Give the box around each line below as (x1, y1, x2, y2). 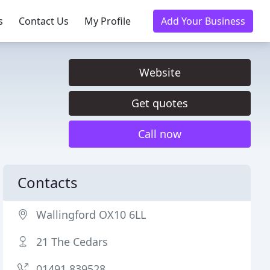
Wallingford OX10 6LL (36, 207, 146, 222)
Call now (138, 127, 181, 141)
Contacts (17, 172, 78, 192)
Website (139, 65, 181, 80)
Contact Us (19, 14, 69, 28)
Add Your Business (161, 14, 245, 28)
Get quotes (131, 96, 188, 110)
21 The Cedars (36, 234, 108, 249)
